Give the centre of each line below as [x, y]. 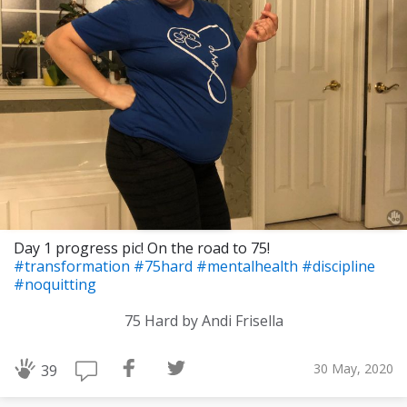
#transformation [74, 267]
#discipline [338, 267]
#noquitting [55, 285]
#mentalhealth [249, 267]
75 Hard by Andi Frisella [203, 321]
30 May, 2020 [353, 368]
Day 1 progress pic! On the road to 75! [142, 248]
